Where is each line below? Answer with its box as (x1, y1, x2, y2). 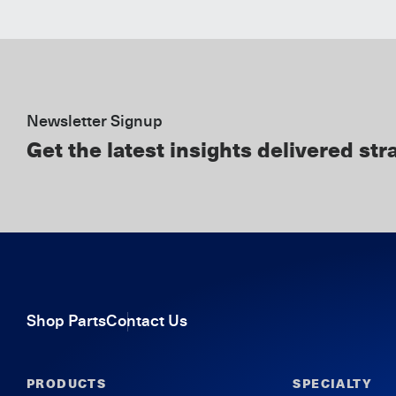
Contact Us (106, 310, 187, 331)
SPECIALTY (293, 376, 372, 392)
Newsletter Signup (27, 111, 163, 131)
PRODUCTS (27, 376, 107, 392)
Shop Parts (27, 310, 106, 331)
